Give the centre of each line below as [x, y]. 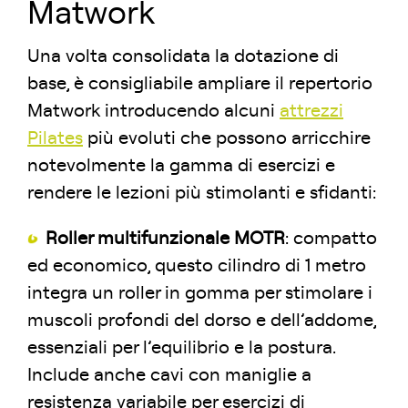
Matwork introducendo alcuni [153, 111]
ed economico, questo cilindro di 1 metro [197, 265]
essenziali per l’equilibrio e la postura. [181, 347]
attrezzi [311, 111]
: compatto [331, 238]
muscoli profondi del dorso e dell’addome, [202, 320]
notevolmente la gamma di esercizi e [181, 165]
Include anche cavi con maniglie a [169, 375]
